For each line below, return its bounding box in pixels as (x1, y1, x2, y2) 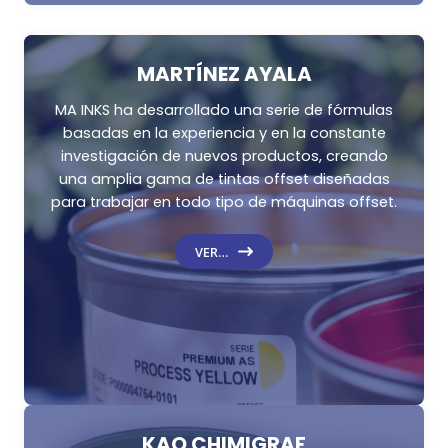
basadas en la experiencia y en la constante (62, 123, 386, 144)
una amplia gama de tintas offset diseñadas (58, 169, 390, 190)
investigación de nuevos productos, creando (60, 146, 388, 167)
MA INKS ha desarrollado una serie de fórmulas (55, 100, 393, 121)
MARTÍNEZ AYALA (136, 60, 312, 89)
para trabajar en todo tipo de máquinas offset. (51, 192, 397, 213)
